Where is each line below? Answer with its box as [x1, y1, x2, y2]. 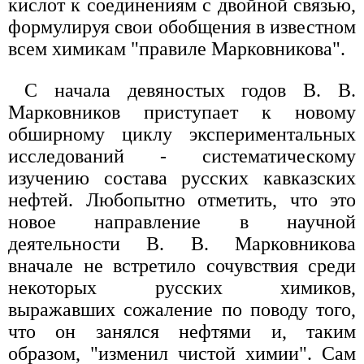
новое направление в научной [8, 211, 356, 233]
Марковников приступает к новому [8, 102, 356, 123]
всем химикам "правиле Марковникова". [8, 38, 345, 60]
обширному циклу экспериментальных [8, 123, 356, 145]
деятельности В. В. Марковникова [8, 233, 356, 255]
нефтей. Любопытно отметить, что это [8, 189, 356, 211]
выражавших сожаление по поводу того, [8, 299, 356, 321]
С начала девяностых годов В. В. [24, 80, 356, 102]
